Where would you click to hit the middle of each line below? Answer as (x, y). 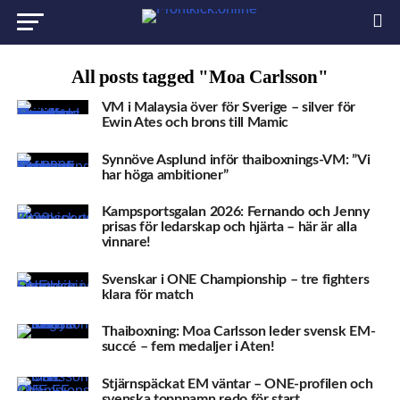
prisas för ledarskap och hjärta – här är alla (229, 227)
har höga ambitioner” (165, 175)
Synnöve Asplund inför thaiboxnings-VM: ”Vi (236, 159)
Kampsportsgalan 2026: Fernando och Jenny (235, 212)
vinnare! (126, 242)
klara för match (147, 294)
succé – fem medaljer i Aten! (188, 347)
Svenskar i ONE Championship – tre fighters (235, 279)
